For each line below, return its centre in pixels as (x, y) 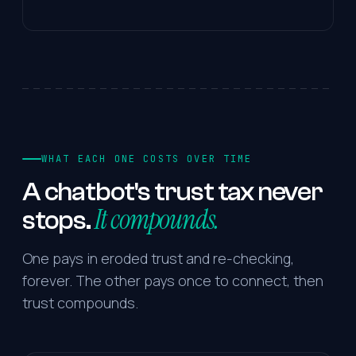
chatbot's (97, 192)
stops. (56, 220)
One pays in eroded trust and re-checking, (158, 258)
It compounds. (157, 219)
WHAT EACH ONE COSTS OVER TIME (147, 159)
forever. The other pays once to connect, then (173, 280)
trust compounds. (80, 302)
